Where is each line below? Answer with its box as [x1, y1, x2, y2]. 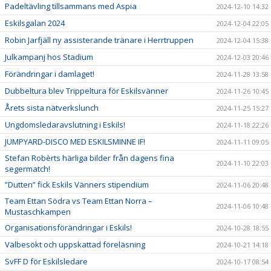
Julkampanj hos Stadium [5, 51, 93, 62]
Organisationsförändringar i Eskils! [5, 222, 132, 233]
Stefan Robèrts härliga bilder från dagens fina [5, 152, 174, 163]
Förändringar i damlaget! [5, 68, 94, 79]
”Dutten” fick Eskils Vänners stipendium [5, 179, 149, 190]
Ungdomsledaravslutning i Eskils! [5, 119, 125, 130]
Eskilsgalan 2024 [5, 18, 65, 28]
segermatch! [5, 163, 50, 174]
